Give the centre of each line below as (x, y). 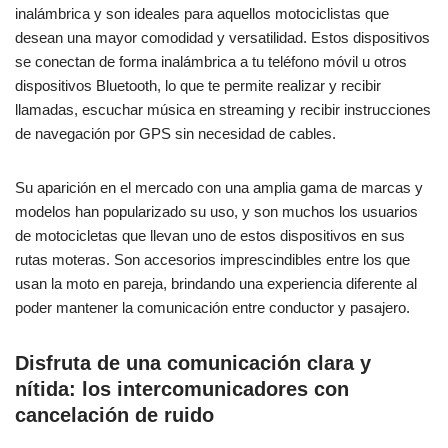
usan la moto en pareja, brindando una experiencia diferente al (216, 284)
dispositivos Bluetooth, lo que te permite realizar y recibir (198, 86)
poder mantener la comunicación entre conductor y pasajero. (212, 308)
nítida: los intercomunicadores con (182, 389)
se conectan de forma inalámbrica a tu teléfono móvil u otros (211, 62)
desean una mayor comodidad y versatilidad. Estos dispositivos (222, 38)
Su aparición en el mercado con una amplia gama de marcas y (219, 188)
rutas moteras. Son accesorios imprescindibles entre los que (212, 260)
